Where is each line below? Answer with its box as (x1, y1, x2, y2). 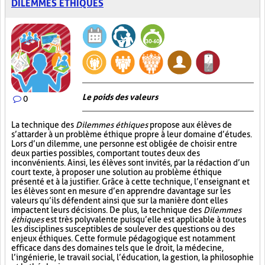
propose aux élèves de (148, 120, 232, 130)
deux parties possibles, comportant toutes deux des (11, 148, 200, 158)
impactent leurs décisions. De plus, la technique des (11, 205, 203, 215)
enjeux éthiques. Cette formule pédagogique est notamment (11, 234, 235, 243)
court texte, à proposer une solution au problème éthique (11, 167, 222, 177)
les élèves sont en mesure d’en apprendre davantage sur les (11, 186, 231, 196)
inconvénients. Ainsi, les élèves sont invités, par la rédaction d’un (11, 158, 250, 167)
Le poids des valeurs (82, 92, 158, 102)
